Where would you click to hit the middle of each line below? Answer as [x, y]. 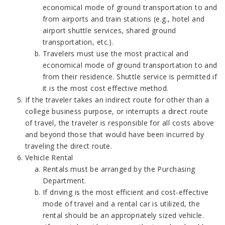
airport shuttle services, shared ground [109, 30]
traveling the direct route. [69, 146]
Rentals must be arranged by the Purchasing [119, 169]
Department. [65, 181]
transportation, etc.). [78, 42]
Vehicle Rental [49, 157]
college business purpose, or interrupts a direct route [117, 111]
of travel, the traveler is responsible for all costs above [120, 123]
